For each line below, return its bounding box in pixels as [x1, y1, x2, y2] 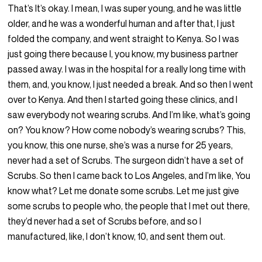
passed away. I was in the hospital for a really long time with [8, 63, 246, 75]
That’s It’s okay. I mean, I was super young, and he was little [8, 2, 242, 15]
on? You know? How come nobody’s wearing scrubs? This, [8, 124, 246, 136]
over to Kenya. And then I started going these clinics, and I [8, 94, 238, 106]
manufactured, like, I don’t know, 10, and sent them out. [8, 230, 226, 243]
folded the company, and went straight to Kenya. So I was [8, 33, 240, 45]
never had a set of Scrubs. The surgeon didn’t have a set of [8, 154, 244, 167]
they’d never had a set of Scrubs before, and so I [8, 215, 202, 227]
